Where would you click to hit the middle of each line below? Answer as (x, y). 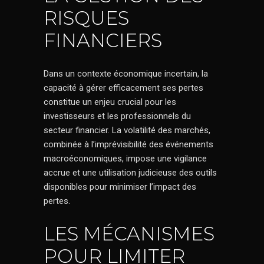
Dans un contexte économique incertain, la (126, 74)
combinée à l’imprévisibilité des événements (128, 144)
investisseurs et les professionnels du (117, 116)
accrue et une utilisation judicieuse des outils (130, 173)
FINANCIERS (103, 40)
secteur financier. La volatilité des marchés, (127, 130)
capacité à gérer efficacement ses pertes (123, 88)
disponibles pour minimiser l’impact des (120, 187)
